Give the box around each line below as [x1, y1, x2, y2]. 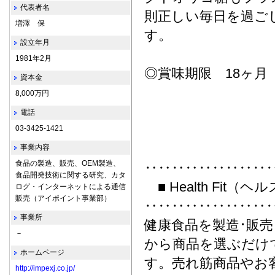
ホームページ [20, 248, 64, 257]
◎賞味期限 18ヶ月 [144, 66, 268, 81]
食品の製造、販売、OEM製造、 [15, 159, 120, 168]
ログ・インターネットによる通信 [15, 182, 126, 191]
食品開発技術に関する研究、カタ [15, 171, 126, 179]
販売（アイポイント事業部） [15, 194, 111, 203]
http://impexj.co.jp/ [15, 264, 75, 273]
